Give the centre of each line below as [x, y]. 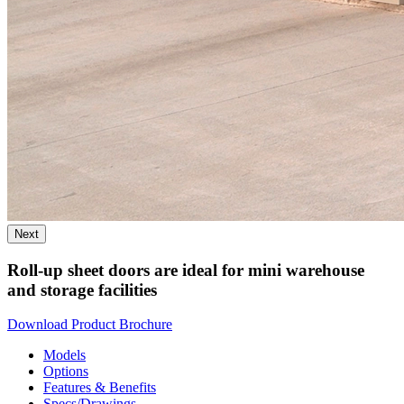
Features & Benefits [100, 388]
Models [64, 355]
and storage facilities [82, 289]
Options [66, 372]
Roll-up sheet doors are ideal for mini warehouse [186, 270]
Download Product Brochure [90, 325]
